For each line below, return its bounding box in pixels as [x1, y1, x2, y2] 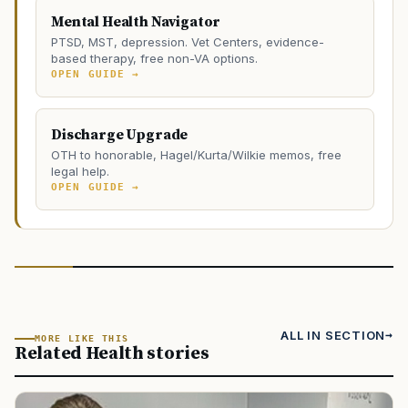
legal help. [51, 163, 109, 178]
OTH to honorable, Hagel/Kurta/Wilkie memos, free [51, 147, 342, 162]
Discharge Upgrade [51, 125, 189, 144]
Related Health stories [15, 342, 209, 365]
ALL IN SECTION [280, 327, 386, 342]
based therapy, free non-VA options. [51, 50, 258, 66]
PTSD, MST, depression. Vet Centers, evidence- [51, 34, 324, 49]
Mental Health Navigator [51, 12, 221, 31]
